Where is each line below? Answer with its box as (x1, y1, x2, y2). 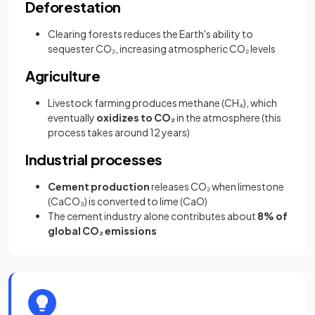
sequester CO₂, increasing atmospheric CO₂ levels (48, 42, 276, 55)
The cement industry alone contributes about (48, 210, 257, 222)
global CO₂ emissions (48, 224, 157, 237)
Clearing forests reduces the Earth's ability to (48, 27, 253, 40)
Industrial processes (25, 150, 162, 168)
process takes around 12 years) (48, 126, 190, 139)
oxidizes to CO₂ (96, 111, 175, 124)
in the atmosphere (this (175, 111, 281, 124)
